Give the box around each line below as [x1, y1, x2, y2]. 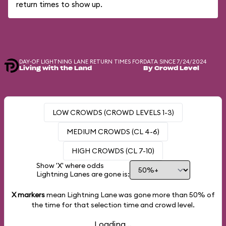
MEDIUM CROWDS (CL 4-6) [67, 127, 159, 136]
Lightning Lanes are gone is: [36, 169, 130, 179]
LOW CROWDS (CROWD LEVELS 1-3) [52, 108, 174, 117]
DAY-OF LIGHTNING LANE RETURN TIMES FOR [19, 58, 143, 65]
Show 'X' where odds [36, 161, 104, 170]
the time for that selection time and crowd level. [31, 200, 195, 209]
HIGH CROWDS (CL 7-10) [72, 146, 154, 155]
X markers [11, 190, 45, 199]
